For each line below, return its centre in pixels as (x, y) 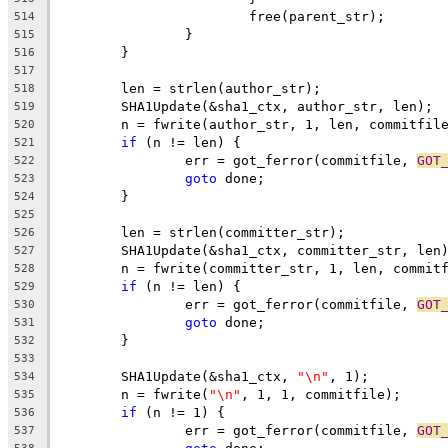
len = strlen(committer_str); (233, 232)
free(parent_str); (317, 16)
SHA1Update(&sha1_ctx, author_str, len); (277, 106)
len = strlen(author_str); (221, 88)
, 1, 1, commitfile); (321, 394)
